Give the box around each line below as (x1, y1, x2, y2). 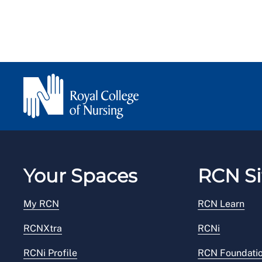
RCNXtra (23, 223, 62, 235)
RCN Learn (198, 198, 245, 210)
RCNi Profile (23, 247, 77, 259)
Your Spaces (23, 164, 137, 188)
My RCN (23, 198, 59, 210)
